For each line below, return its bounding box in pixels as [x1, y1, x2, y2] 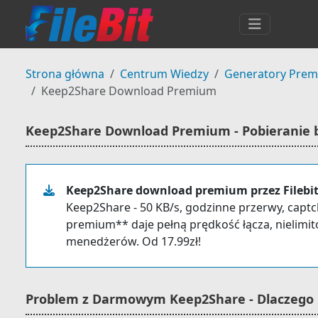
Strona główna [26, 66, 104, 82]
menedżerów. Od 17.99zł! [66, 234, 201, 249]
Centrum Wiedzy [120, 66, 209, 82]
